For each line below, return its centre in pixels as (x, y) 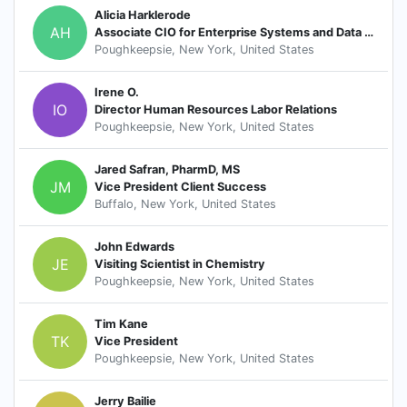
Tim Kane (121, 324)
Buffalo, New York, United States (185, 204)
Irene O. (117, 93)
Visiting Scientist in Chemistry (180, 264)
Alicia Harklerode (143, 15)
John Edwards (134, 247)
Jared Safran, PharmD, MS (167, 170)
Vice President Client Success (180, 187)
